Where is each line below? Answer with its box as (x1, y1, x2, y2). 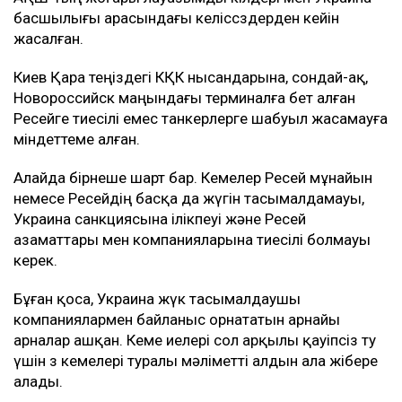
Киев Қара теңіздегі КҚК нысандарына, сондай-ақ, (13, 68, 368, 87)
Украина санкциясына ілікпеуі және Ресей (13, 210, 306, 229)
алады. (13, 372, 63, 391)
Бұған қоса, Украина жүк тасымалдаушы (13, 290, 301, 309)
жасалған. (13, 30, 83, 48)
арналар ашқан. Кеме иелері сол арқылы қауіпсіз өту (13, 331, 376, 350)
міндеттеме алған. (13, 130, 140, 149)
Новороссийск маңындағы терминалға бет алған (13, 89, 355, 108)
